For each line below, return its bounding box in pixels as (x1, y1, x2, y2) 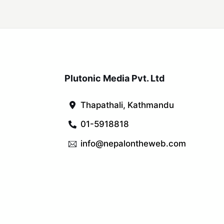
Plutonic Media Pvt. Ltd (64, 72, 167, 83)
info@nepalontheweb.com (80, 138, 186, 149)
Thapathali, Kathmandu (80, 99, 174, 110)
